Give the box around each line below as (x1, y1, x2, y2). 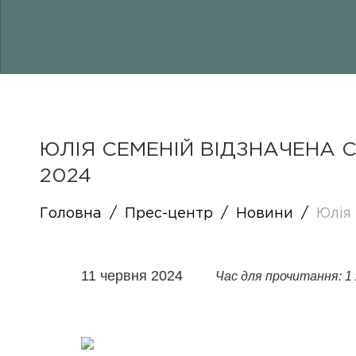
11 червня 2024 (81, 267, 187, 284)
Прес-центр (125, 207, 213, 220)
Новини (236, 207, 293, 220)
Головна (40, 207, 102, 220)
